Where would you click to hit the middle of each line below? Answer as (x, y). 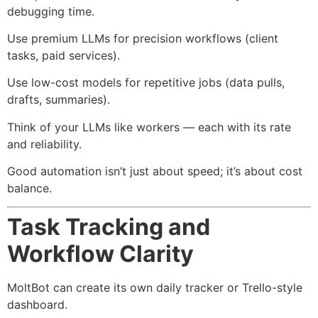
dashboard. (37, 305)
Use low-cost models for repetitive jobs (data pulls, (146, 83)
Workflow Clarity (100, 254)
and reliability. (44, 144)
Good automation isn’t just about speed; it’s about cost (155, 171)
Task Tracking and (109, 227)
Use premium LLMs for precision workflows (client (143, 38)
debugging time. (51, 11)
